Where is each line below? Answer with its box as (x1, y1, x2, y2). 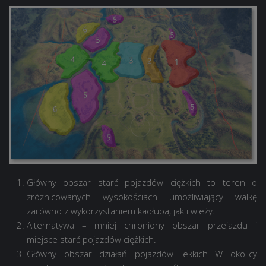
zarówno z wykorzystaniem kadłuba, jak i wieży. (27, 205, 215, 217)
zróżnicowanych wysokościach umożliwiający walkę (27, 191, 257, 203)
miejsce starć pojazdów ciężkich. (27, 233, 156, 246)
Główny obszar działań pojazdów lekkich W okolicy (27, 248, 257, 260)
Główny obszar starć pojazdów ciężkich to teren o (27, 176, 257, 189)
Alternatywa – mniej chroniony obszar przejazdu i (27, 219, 257, 232)
